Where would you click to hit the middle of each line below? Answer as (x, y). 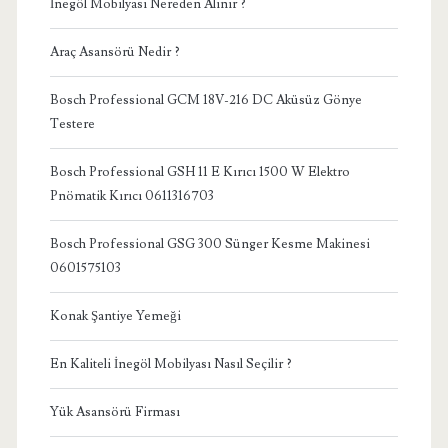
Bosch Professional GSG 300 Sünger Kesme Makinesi (209, 243)
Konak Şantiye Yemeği (115, 315)
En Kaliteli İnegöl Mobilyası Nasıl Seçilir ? (170, 363)
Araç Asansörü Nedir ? (114, 51)
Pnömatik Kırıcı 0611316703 (131, 195)
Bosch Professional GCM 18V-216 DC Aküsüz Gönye (205, 99)
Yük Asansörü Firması (114, 411)
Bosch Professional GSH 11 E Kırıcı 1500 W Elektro (199, 171)
